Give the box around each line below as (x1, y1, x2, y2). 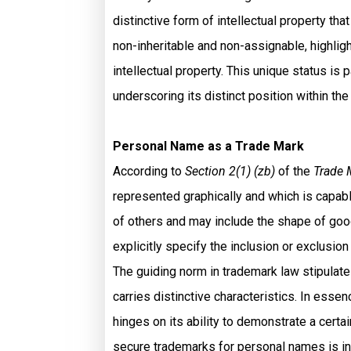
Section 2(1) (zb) (185, 164, 278, 179)
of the (278, 164, 310, 179)
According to (113, 164, 185, 179)
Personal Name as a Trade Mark (113, 139, 304, 154)
